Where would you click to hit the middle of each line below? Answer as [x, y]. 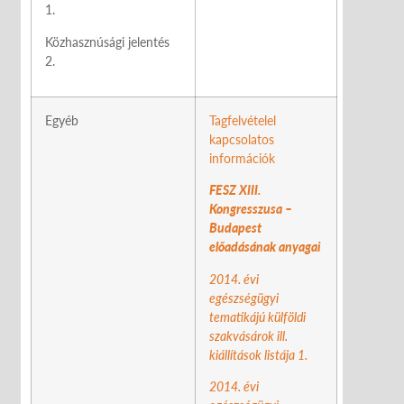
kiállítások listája [252, 354]
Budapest [235, 228]
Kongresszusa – [251, 209]
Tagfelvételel [243, 120]
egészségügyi [244, 298]
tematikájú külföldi [257, 317]
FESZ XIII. [235, 190]
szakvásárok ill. [248, 335]
